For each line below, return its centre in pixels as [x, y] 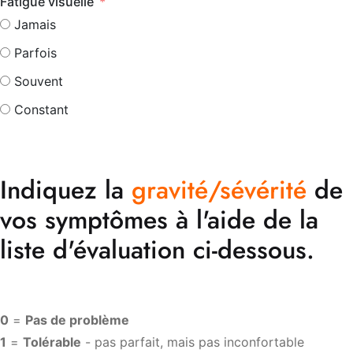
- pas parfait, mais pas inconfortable [193, 342]
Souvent [39, 82]
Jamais [35, 25]
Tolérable [52, 342]
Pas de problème [77, 320]
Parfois [35, 53]
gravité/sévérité [219, 190]
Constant [41, 110]
